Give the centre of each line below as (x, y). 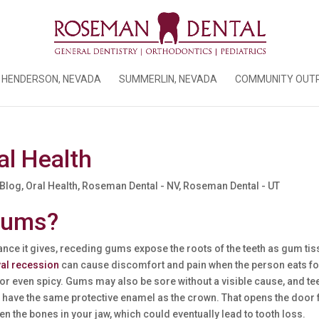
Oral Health (52, 186)
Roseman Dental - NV (131, 186)
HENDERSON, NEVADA (51, 79)
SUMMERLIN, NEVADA (168, 79)
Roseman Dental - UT (232, 186)
